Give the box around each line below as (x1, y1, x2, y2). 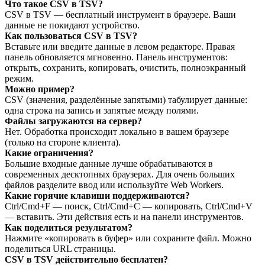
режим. (5, 73, 34, 83)
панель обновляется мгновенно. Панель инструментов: (5, 51, 228, 62)
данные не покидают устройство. (5, 20, 140, 30)
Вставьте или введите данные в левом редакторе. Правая (5, 41, 235, 51)
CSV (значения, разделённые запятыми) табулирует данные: (5, 94, 247, 105)
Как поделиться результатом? (5, 222, 132, 232)
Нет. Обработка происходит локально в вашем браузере (5, 126, 229, 137)
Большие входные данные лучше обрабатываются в (5, 158, 213, 169)
